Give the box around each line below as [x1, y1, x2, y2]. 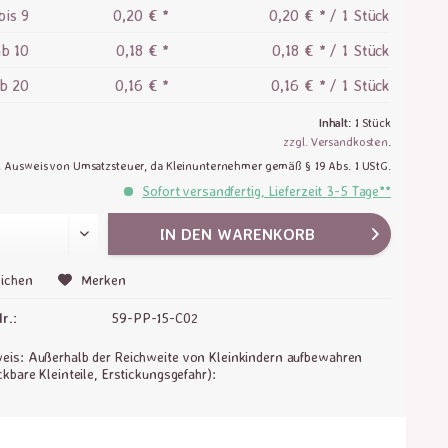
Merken [81, 271, 127, 288]
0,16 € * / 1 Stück [271, 75, 391, 95]
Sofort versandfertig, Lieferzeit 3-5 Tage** [142, 182, 391, 199]
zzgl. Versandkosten [283, 134, 389, 149]
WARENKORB [217, 224, 316, 244]
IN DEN [160, 224, 213, 244]
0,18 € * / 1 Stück [272, 40, 391, 60]
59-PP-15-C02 [111, 309, 198, 326]
